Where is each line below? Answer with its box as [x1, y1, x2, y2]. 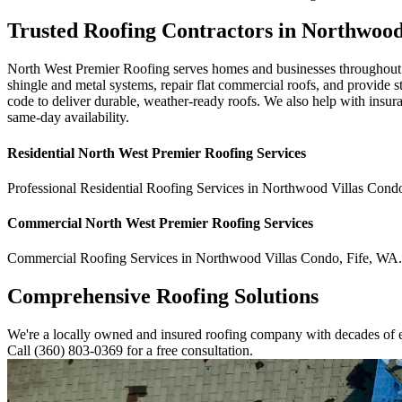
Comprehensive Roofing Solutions [7, 284, 319, 309]
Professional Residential [7, 179, 146, 196]
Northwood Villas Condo [196, 250, 339, 267]
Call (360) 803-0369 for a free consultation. [7, 343, 253, 359]
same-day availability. [7, 109, 129, 126]
